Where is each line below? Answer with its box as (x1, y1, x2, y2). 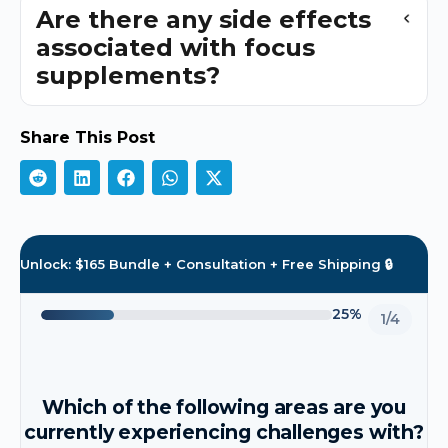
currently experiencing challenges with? (24, 420, 424, 445)
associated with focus (36, 33, 315, 63)
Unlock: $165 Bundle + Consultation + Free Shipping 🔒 (20, 256, 393, 273)
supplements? (36, 61, 220, 91)
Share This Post (20, 128, 155, 148)
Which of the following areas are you (41, 395, 407, 420)
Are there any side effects (36, 5, 371, 35)
